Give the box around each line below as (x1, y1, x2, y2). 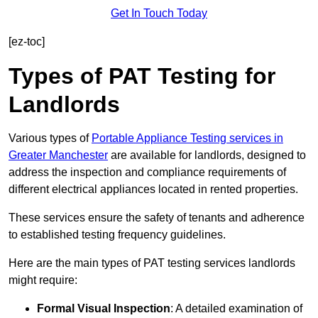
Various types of (9, 132, 92, 145)
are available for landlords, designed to (108, 149, 306, 162)
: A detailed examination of (170, 302, 302, 315)
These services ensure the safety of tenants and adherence (9, 212, 305, 224)
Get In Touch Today (111, 7, 207, 20)
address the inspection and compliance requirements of (9, 166, 286, 179)
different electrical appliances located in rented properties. (9, 183, 298, 196)
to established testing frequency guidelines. (9, 229, 226, 241)
